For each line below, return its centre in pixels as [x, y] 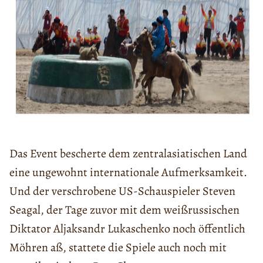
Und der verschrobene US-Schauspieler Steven [122, 191]
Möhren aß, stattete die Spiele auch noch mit [118, 248]
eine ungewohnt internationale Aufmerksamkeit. [128, 173]
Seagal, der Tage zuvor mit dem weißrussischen [124, 210]
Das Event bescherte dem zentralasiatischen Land [128, 154]
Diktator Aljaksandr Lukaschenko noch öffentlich [127, 229]
